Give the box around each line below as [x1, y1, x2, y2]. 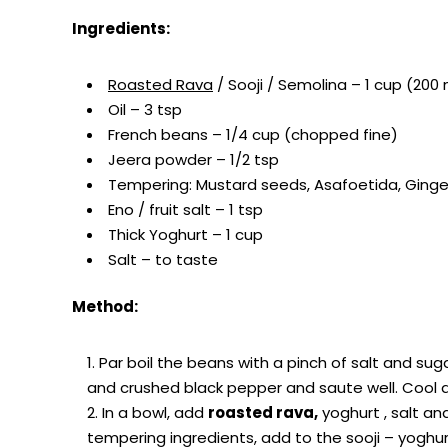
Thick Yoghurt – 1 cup [108, 223, 263, 245]
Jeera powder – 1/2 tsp [108, 148, 279, 170]
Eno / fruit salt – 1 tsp [108, 198, 263, 220]
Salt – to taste [108, 248, 218, 270]
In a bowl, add [102, 401, 208, 423]
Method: [72, 295, 138, 317]
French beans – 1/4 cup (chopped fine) [108, 123, 398, 145]
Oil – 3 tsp [108, 98, 182, 120]
